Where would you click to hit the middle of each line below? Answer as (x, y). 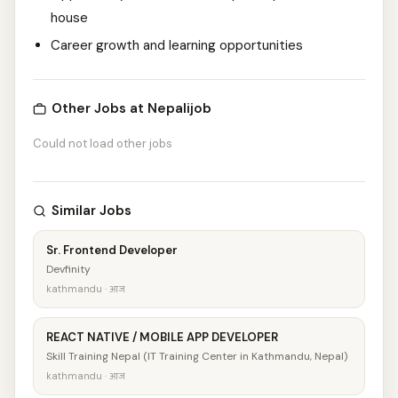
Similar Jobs (92, 211)
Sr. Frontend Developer (112, 250)
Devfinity (68, 269)
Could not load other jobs (103, 143)
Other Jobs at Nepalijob (131, 108)
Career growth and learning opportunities (177, 45)
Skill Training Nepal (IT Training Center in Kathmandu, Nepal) (197, 356)
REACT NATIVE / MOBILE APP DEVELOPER (162, 337)
